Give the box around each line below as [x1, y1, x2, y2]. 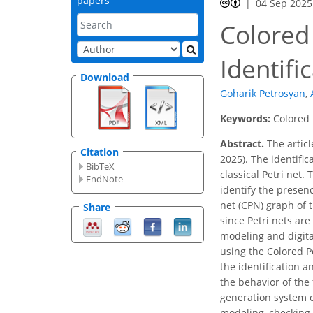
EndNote [86, 173, 124, 186]
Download [80, 70, 129, 84]
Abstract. [220, 137, 264, 151]
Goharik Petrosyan [220, 87, 305, 101]
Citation [80, 145, 119, 159]
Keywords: [220, 112, 273, 126]
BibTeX [86, 160, 115, 173]
